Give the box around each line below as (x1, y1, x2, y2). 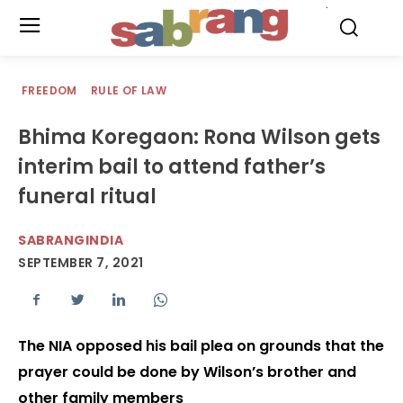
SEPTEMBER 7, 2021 (18, 254, 144, 273)
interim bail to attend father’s (18, 153, 326, 181)
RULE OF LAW (90, 83, 167, 98)
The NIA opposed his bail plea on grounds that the (18, 336, 384, 357)
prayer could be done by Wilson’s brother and (18, 362, 356, 383)
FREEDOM (22, 83, 77, 98)
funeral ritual (18, 183, 157, 210)
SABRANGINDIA (18, 231, 123, 249)
